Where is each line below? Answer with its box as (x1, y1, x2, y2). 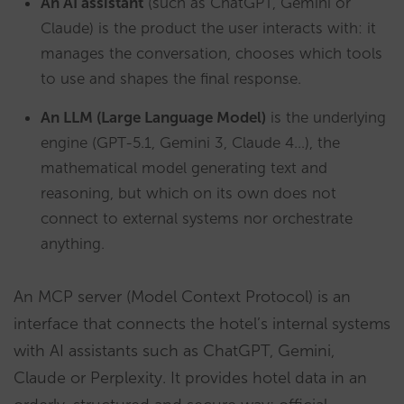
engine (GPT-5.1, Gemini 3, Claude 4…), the (41, 133, 340, 151)
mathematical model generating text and (41, 159, 327, 177)
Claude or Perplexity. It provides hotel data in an (14, 368, 367, 388)
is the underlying (266, 108, 386, 126)
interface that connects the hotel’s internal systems (14, 314, 390, 334)
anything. (41, 234, 105, 252)
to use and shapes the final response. (41, 69, 301, 87)
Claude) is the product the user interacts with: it (41, 19, 376, 37)
